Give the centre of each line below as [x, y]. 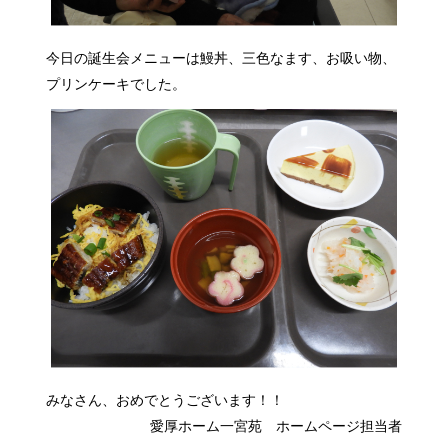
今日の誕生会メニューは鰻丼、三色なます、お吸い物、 [221, 58]
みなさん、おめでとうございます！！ [165, 400]
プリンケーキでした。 [116, 84]
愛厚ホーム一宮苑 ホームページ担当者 [275, 426]
